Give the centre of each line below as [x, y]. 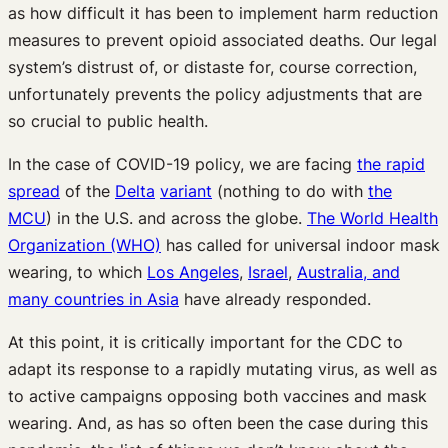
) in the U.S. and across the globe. [176, 217]
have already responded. [275, 298]
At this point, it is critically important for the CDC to [205, 341]
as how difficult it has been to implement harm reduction [223, 12]
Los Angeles [193, 271]
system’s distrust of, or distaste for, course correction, [212, 66]
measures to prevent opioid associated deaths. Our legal [222, 39]
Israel [268, 271]
